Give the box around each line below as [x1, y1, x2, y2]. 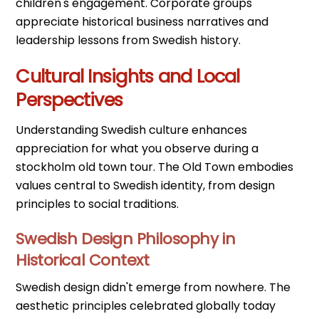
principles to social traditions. [16, 195, 179, 212]
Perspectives [16, 87, 123, 113]
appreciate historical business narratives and [16, 14, 269, 31]
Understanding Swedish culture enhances [16, 121, 248, 138]
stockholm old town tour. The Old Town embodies [16, 158, 294, 175]
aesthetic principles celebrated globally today [16, 298, 276, 315]
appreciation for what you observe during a [16, 140, 259, 157]
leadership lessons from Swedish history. [16, 32, 241, 49]
